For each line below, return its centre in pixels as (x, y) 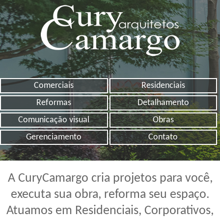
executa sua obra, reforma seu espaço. (110, 195)
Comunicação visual (54, 120)
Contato (163, 137)
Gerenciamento (54, 137)
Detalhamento (163, 103)
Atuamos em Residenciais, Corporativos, (110, 211)
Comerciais (54, 86)
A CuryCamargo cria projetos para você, (110, 179)
